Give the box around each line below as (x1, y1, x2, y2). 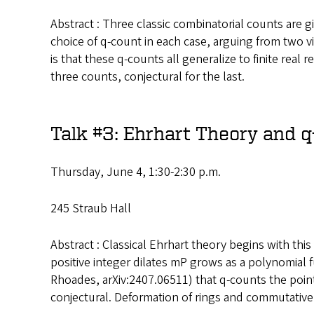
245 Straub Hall (50, 200, 131, 218)
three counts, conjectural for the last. (50, 68, 245, 86)
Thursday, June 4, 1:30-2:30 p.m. (50, 163, 221, 182)
